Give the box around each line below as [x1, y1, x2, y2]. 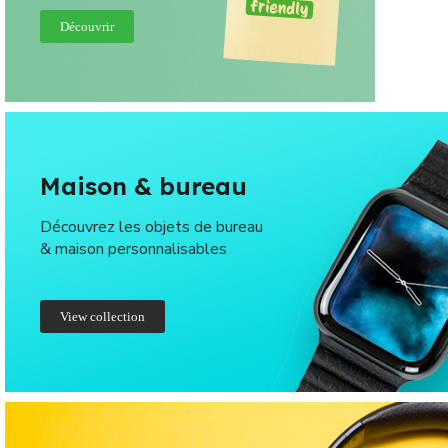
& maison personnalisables [40, 238, 227, 260]
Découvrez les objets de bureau [40, 216, 263, 238]
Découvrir [60, 19, 114, 34]
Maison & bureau [40, 171, 247, 201]
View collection [60, 309, 145, 324]
